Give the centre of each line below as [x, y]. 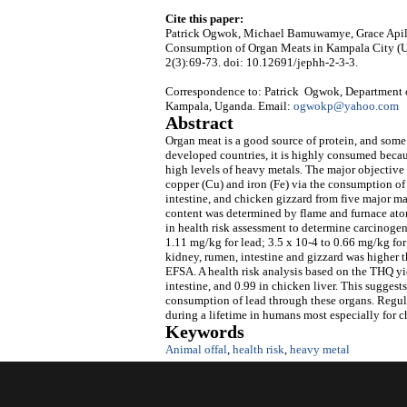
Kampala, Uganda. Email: [229, 106]
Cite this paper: [204, 19]
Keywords [205, 333]
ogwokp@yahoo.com [346, 106]
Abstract [199, 124]
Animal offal [196, 350]
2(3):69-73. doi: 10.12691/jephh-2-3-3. [262, 63]
